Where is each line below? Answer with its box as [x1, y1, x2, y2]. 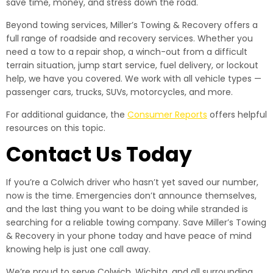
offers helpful [207, 108, 267, 121]
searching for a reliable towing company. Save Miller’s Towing [6, 216, 266, 229]
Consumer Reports [127, 108, 207, 121]
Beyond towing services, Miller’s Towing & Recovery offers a [6, 19, 258, 31]
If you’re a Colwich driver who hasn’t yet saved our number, [6, 176, 258, 188]
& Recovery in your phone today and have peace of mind [6, 230, 252, 242]
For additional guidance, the [6, 108, 127, 121]
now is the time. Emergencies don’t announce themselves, [6, 190, 257, 202]
